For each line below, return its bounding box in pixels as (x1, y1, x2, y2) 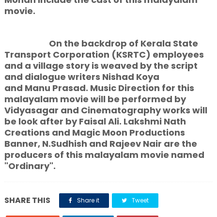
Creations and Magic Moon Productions (4, 126, 185, 139)
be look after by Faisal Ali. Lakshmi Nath (4, 115, 186, 127)
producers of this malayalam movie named (4, 149, 204, 161)
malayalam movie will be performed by (4, 93, 186, 105)
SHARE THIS (4, 195, 50, 206)
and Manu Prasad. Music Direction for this (4, 82, 194, 94)
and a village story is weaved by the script (4, 60, 198, 72)
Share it (75, 196, 99, 204)
